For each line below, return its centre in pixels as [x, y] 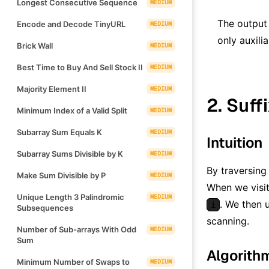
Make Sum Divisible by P [61, 175]
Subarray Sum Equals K [59, 132]
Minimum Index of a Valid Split [72, 110]
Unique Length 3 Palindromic [71, 197]
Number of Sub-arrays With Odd [77, 229]
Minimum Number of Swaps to [73, 261]
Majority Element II [52, 89]
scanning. [228, 221]
